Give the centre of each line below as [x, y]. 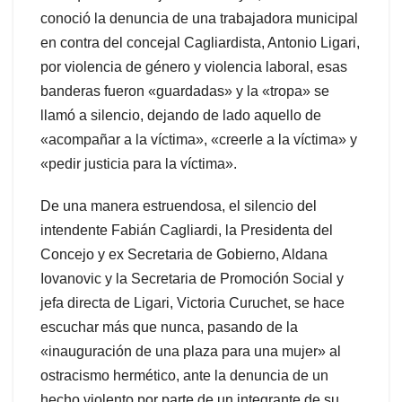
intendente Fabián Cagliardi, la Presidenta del [187, 231]
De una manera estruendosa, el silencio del [179, 206]
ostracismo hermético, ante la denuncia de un [184, 376]
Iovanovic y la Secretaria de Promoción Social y [192, 279]
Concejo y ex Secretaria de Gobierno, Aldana [184, 255]
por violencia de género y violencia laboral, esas [194, 67]
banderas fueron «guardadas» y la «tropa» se [185, 92]
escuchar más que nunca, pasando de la [169, 328]
